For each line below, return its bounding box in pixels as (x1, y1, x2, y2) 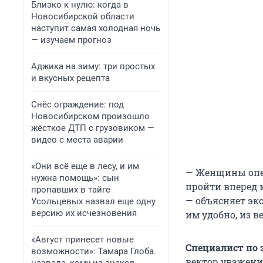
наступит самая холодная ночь (31, 23, 160, 33)
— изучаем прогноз (31, 35, 112, 45)
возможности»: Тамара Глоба (31, 246, 154, 257)
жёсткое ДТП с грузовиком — (31, 123, 154, 133)
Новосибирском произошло (31, 111, 150, 122)
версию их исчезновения (31, 208, 137, 218)
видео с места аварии (31, 134, 123, 145)
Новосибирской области (31, 11, 134, 22)
